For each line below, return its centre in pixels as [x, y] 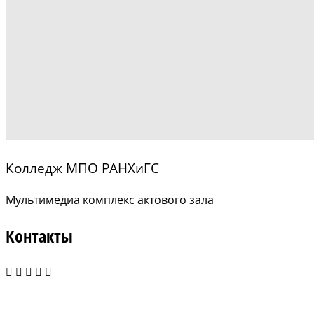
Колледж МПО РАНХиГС [82, 168]
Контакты [39, 235]
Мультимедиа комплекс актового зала [110, 199]
